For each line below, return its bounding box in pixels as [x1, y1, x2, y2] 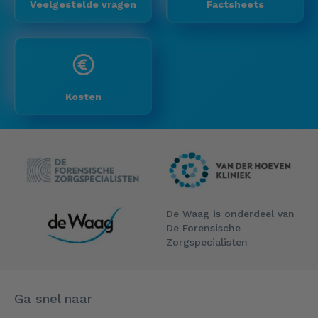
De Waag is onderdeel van [166, 208, 295, 220]
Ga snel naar [14, 291, 92, 307]
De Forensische [166, 222, 241, 234]
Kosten [65, 90, 102, 102]
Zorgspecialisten [166, 236, 248, 248]
